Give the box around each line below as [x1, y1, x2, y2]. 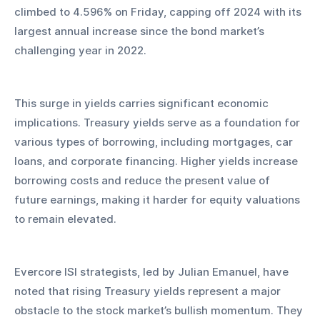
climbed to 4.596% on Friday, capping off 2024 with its [14, 4, 304, 19]
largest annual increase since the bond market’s [14, 24, 267, 38]
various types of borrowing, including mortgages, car [14, 134, 296, 149]
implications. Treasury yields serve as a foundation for [14, 115, 303, 129]
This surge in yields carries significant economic [14, 96, 271, 110]
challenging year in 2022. [14, 43, 146, 57]
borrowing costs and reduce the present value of [14, 173, 273, 187]
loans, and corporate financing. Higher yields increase [14, 154, 301, 168]
